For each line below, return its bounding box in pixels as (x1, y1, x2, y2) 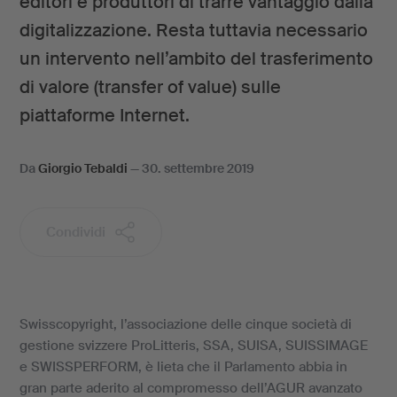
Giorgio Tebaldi (37, 160, 128, 176)
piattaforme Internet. (19, 104, 190, 127)
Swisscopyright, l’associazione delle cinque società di (19, 315, 352, 333)
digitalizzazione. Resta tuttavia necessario (19, 19, 368, 42)
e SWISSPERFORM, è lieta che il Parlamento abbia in (19, 358, 347, 376)
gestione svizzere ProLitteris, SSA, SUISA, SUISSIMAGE (19, 337, 368, 354)
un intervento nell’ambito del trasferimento (19, 47, 373, 70)
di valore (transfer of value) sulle (19, 75, 281, 98)
